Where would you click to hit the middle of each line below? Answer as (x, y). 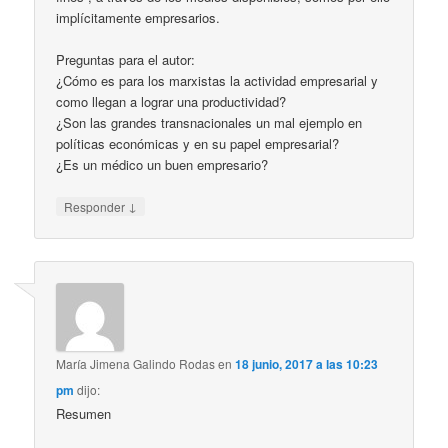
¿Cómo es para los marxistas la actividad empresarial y (217, 81)
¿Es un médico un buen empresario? (162, 165)
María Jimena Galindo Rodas (136, 363)
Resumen (84, 413)
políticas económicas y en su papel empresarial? (198, 144)
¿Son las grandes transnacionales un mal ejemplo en (209, 123)
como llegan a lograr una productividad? (171, 102)
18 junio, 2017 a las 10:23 (307, 363)
